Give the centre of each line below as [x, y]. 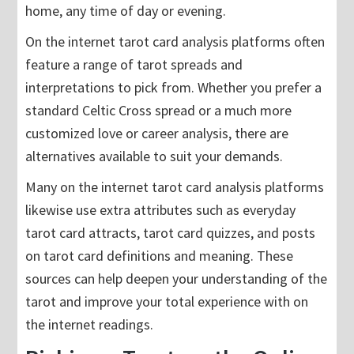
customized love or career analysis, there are [157, 134]
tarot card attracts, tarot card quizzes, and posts [171, 233]
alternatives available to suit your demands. [154, 156]
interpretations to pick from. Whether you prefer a [174, 88]
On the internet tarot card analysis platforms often [175, 42]
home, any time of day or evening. [126, 11]
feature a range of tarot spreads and [134, 65]
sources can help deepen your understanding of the [177, 279]
